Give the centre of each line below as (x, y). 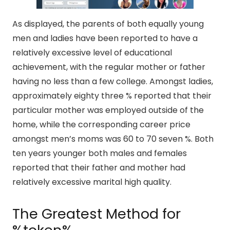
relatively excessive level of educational (92, 53)
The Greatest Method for (97, 214)
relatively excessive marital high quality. (92, 182)
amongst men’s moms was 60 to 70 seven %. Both (113, 139)
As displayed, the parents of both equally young (108, 24)
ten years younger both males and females (100, 154)
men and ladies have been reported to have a (105, 39)
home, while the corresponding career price (101, 125)
